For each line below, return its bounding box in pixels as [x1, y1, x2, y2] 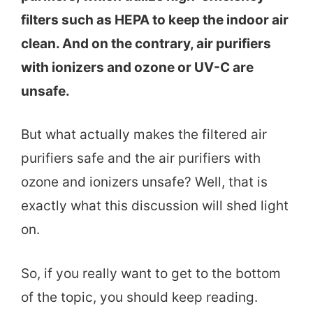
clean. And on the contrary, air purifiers [21, 35, 271, 52]
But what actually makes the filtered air [21, 126, 267, 143]
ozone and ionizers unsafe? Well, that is [21, 174, 268, 191]
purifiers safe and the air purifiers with [21, 150, 261, 167]
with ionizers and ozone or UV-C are [21, 59, 254, 75]
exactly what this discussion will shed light [21, 198, 289, 214]
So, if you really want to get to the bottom [21, 265, 281, 282]
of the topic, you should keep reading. [21, 289, 258, 305]
